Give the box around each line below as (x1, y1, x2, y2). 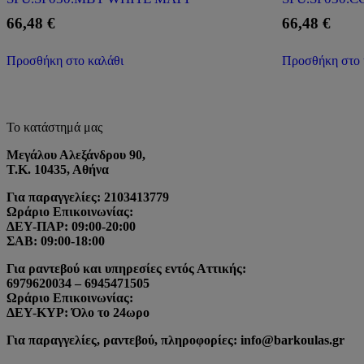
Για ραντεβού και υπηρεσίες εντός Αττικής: (6, 261, 246, 275)
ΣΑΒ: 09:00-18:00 (6, 233, 105, 248)
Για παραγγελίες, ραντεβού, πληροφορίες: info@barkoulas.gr (6, 332, 344, 347)
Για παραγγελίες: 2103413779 (6, 189, 169, 204)
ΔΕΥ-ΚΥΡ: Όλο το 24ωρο (6, 305, 149, 319)
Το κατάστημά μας (6, 119, 102, 134)
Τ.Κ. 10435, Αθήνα (6, 162, 109, 176)
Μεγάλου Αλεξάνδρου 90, (6, 147, 145, 162)
